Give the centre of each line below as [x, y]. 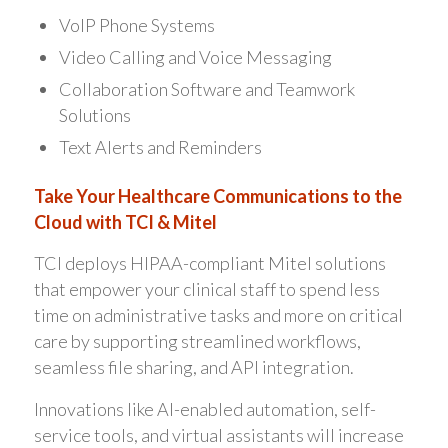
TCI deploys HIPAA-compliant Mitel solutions [209, 263]
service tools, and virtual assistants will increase [218, 434]
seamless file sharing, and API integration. [193, 367]
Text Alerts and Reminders [160, 147]
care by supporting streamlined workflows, [197, 341]
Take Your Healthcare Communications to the [217, 196]
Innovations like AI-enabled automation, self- [204, 408]
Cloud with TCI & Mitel [125, 222]
